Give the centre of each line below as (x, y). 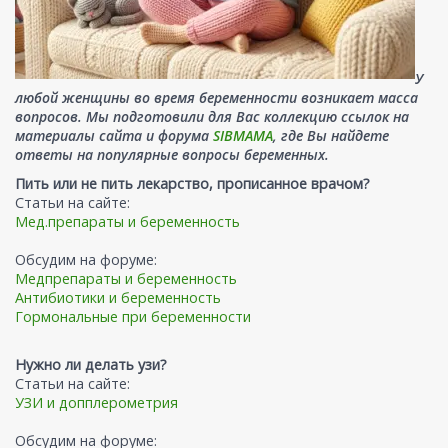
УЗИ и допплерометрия (96, 403)
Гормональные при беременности (133, 317)
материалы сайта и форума (114, 136)
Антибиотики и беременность (118, 298)
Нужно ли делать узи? (91, 365)
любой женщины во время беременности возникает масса (216, 98)
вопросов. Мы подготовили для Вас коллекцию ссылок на (212, 117)
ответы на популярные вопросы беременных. (172, 155)
